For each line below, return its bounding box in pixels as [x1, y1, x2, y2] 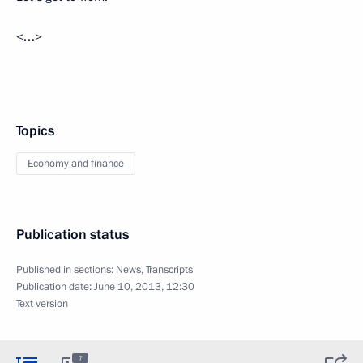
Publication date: [16, 280, 94, 294]
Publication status [16, 225, 129, 244]
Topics [16, 122, 54, 140]
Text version [16, 297, 68, 311]
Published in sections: [16, 263, 116, 277]
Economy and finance [28, 156, 124, 171]
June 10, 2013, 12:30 [94, 280, 194, 294]
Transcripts [146, 263, 193, 277]
